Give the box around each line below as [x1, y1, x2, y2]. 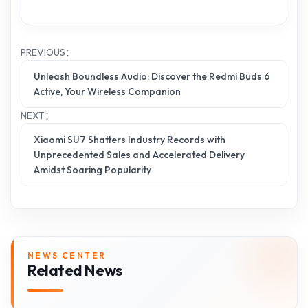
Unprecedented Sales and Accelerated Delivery [34, 148, 245, 161]
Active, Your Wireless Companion [34, 85, 181, 98]
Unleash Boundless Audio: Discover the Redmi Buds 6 [34, 69, 270, 82]
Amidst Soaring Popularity [34, 163, 151, 176]
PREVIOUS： [21, 45, 75, 58]
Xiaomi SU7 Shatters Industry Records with [34, 133, 225, 146]
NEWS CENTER [27, 250, 107, 261]
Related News [27, 260, 122, 280]
